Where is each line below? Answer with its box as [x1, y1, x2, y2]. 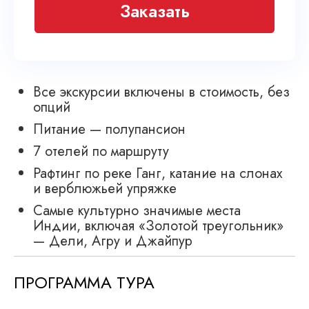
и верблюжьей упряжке [33, 179, 177, 199]
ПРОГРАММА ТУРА [14, 270, 154, 295]
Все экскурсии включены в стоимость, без [33, 82, 290, 103]
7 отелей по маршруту [33, 141, 169, 162]
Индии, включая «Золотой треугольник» [33, 216, 283, 237]
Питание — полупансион [33, 119, 186, 140]
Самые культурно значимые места [33, 201, 241, 221]
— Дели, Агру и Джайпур [33, 231, 192, 252]
